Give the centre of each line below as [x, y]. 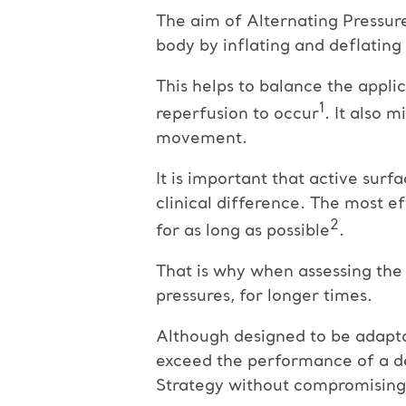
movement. [202, 138]
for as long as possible [243, 231]
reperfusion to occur [237, 114]
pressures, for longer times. [264, 296]
